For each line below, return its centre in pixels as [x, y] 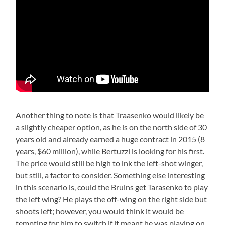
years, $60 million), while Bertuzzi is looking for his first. [110, 151]
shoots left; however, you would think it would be [100, 211]
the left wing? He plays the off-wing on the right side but [111, 199]
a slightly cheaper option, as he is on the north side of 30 [111, 127]
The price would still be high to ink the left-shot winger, [109, 163]
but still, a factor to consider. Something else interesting [110, 175]
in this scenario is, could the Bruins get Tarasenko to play [112, 187]
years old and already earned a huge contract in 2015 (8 [110, 139]
